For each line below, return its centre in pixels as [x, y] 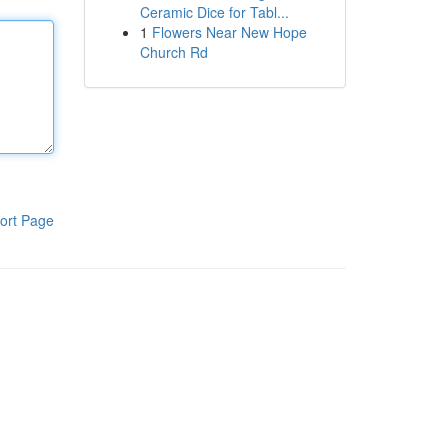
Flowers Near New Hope [229, 32]
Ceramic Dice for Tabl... [214, 12]
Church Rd [173, 52]
